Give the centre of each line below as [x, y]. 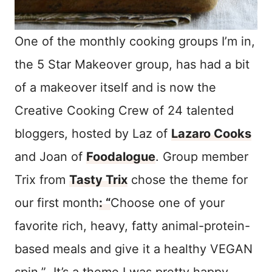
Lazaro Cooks [211, 133]
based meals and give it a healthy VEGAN [134, 249]
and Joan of [50, 156]
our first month [57, 202]
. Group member [202, 156]
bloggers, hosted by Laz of [93, 133]
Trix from [42, 179]
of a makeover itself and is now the [115, 87]
